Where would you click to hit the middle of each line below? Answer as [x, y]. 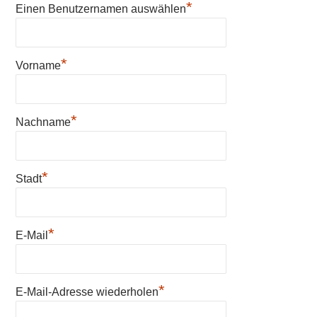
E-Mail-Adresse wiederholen [87, 292]
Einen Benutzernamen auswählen [101, 8]
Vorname [38, 65]
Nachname [43, 122]
